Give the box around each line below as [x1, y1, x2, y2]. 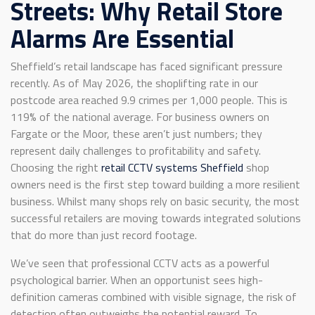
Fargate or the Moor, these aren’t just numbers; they [11, 125, 262, 143]
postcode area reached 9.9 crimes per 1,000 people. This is [11, 91, 288, 109]
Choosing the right [11, 159, 101, 176]
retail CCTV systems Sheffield [101, 159, 243, 176]
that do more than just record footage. [11, 226, 197, 244]
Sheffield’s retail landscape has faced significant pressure [11, 58, 283, 75]
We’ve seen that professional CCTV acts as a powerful [11, 255, 269, 272]
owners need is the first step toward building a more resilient [11, 176, 300, 193]
